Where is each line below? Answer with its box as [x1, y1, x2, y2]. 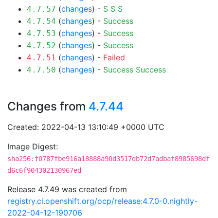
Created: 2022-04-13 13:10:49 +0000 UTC [7, 122, 164, 132]
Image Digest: [7, 142, 58, 151]
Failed [103, 53, 125, 62]
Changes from [7, 99, 89, 113]
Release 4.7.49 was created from [7, 184, 127, 194]
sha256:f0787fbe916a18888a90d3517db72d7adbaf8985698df [7, 155, 210, 163]
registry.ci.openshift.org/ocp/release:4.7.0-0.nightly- [7, 196, 198, 206]
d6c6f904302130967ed [7, 166, 81, 174]
